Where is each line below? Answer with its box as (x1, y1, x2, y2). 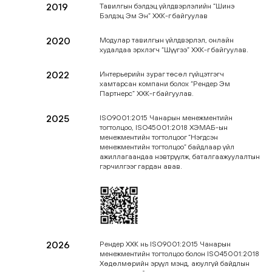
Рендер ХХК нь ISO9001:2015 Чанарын (100, 240, 231, 248)
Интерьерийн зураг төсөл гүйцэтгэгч (100, 70, 224, 78)
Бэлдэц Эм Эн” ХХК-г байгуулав (100, 12, 208, 20)
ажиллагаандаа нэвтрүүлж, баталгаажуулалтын (100, 152, 260, 161)
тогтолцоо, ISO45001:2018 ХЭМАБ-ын (100, 123, 228, 132)
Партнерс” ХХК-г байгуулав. (100, 89, 194, 98)
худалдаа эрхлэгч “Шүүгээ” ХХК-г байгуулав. (100, 46, 248, 54)
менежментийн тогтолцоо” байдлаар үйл (100, 143, 234, 151)
